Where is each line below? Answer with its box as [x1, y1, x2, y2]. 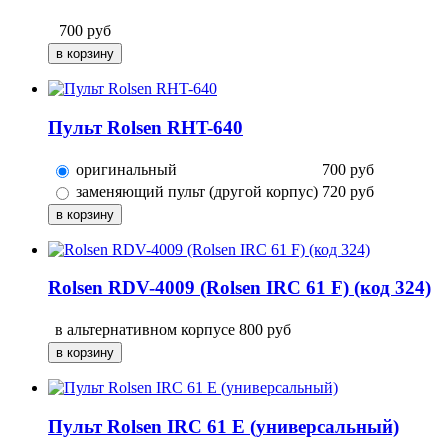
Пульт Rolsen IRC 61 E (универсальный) [48, 415, 399, 437]
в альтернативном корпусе [55, 321, 235, 339]
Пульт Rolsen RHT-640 [48, 117, 243, 139]
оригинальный [76, 160, 177, 178]
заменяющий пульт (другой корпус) [76, 182, 318, 200]
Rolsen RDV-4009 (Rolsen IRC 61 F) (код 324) [48, 277, 431, 299]
